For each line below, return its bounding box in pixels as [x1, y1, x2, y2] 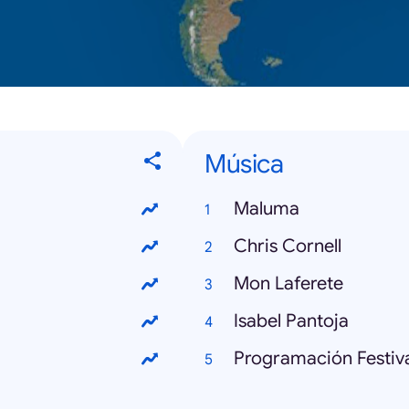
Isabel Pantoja [234, 309, 349, 333]
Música [204, 148, 283, 181]
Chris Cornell [234, 235, 341, 258]
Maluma [234, 197, 299, 221]
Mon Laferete [234, 272, 343, 296]
